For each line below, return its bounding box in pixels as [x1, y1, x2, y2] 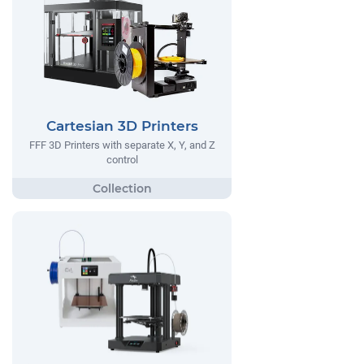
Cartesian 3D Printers [45, 118, 198, 134]
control [106, 154, 138, 166]
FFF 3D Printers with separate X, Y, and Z [28, 139, 215, 151]
